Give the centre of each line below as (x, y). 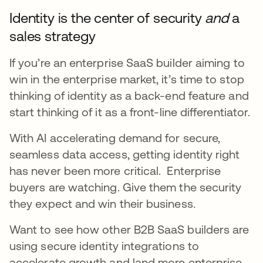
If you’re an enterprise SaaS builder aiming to (127, 62)
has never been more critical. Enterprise (115, 170)
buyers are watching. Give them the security (126, 187)
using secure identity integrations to (104, 245)
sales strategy (53, 36)
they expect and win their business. (102, 203)
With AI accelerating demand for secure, (115, 137)
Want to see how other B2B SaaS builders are (129, 229)
